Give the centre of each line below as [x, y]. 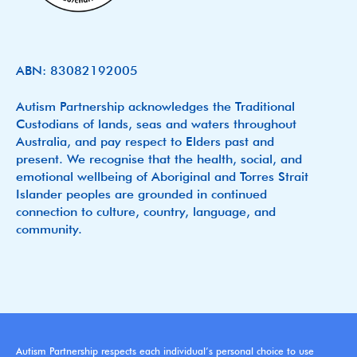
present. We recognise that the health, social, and [159, 159]
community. [49, 229]
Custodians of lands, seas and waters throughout [156, 124]
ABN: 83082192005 [77, 71]
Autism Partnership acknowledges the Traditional [155, 107]
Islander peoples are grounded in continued [141, 194]
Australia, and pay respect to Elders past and [145, 142]
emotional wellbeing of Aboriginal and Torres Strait [162, 177]
